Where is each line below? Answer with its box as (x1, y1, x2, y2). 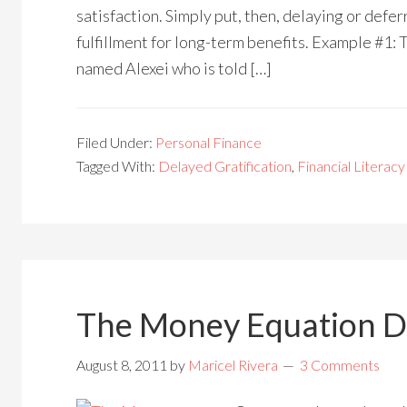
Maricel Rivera (188, 356, 278, 373)
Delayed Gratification (158, 157, 292, 174)
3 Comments (300, 356, 380, 373)
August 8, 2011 (76, 356, 167, 373)
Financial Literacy (297, 157, 405, 174)
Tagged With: (76, 157, 158, 174)
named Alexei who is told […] (76, 58, 272, 78)
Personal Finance (155, 134, 262, 151)
